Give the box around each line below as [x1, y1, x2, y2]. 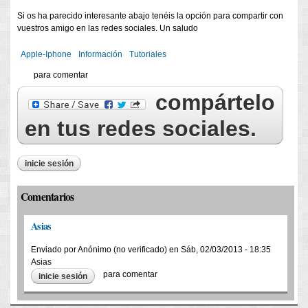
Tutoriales [129, 49, 166, 60]
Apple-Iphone [21, 49, 71, 60]
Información [78, 49, 122, 60]
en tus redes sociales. [25, 116, 256, 142]
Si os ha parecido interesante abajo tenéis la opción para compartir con [17, 11, 283, 21]
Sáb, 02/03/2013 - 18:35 [181, 245, 271, 255]
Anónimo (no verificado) [78, 245, 167, 255]
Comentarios [21, 189, 74, 205]
